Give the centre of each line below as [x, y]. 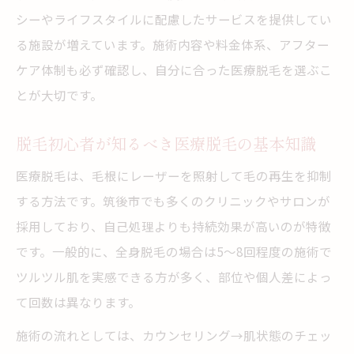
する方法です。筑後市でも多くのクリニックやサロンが [173, 201]
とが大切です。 [59, 95]
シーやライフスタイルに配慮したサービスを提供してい [174, 19]
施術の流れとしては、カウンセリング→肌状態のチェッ [174, 335]
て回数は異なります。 [78, 302]
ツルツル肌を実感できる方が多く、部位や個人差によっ [174, 277]
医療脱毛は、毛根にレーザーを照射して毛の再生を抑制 [174, 175]
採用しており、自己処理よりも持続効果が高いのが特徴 [173, 226]
